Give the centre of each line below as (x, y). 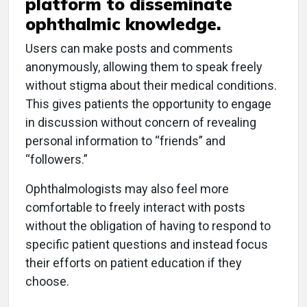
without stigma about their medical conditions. (151, 85)
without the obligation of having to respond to (148, 226)
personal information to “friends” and (125, 141)
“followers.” (57, 159)
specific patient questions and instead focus (147, 244)
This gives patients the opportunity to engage (148, 104)
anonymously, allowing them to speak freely (144, 67)
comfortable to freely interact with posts (135, 207)
